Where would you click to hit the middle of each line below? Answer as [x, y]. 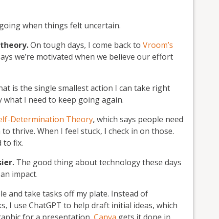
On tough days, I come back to [86, 45]
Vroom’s [158, 45]
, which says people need [138, 119]
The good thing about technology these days [99, 162]
